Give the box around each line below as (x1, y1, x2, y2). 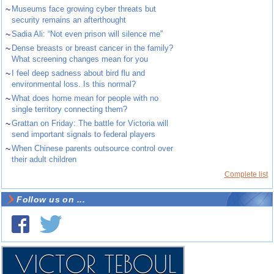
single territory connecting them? (12, 104, 128, 114)
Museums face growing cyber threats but (12, 4, 157, 13)
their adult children (12, 154, 77, 164)
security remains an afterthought (12, 15, 127, 24)
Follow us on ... (17, 194, 85, 204)
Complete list (224, 169, 268, 179)
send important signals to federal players (12, 129, 156, 139)
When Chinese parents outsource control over (12, 143, 174, 153)
